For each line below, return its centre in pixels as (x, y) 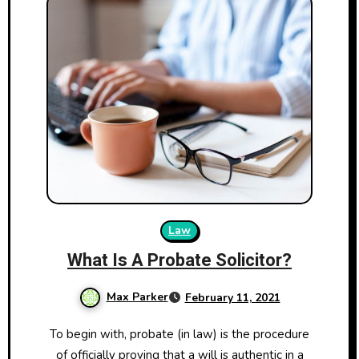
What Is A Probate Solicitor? (179, 260)
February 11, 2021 (232, 297)
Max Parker (137, 296)
